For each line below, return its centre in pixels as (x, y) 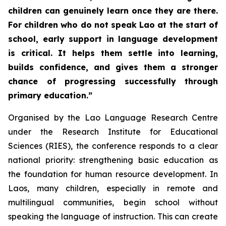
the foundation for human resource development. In (113, 174)
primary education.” (50, 95)
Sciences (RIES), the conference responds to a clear (113, 146)
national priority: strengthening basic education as (113, 160)
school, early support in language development (113, 39)
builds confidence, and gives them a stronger (113, 67)
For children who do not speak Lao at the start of (113, 25)
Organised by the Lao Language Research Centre (113, 118)
